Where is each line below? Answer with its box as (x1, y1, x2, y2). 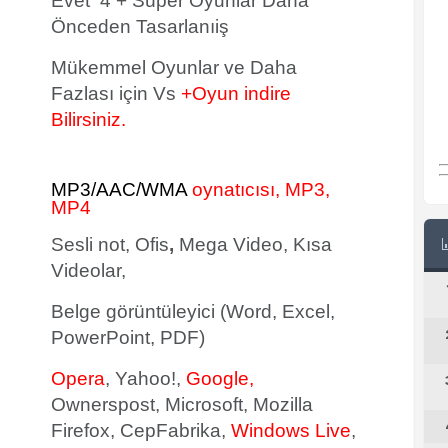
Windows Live (226, 420, 351, 441)
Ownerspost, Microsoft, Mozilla (51, 394, 313, 415)
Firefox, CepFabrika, (51, 420, 226, 441)
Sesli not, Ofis (51, 234, 169, 255)
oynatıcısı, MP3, (192, 179, 330, 200)
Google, (186, 368, 254, 389)
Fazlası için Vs (51, 83, 181, 104)
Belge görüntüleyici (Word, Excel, (51, 301, 335, 322)
